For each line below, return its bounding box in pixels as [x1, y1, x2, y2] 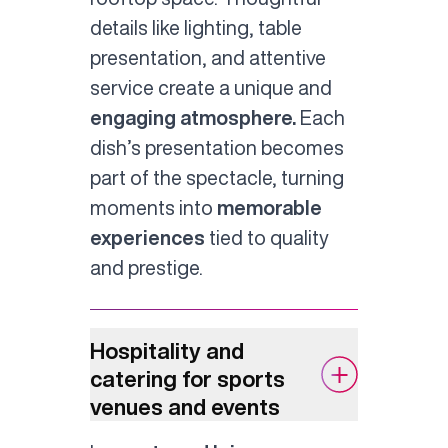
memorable [216, 197, 322, 217]
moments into [89, 197, 217, 217]
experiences [89, 227, 205, 247]
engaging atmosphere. [89, 107, 296, 127]
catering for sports [89, 367, 285, 390]
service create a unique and [89, 77, 332, 97]
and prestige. [89, 257, 203, 277]
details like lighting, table [89, 17, 302, 37]
